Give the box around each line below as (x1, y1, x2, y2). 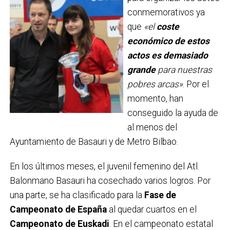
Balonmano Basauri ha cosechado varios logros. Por (9, 175, 210, 186)
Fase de (144, 189, 176, 200)
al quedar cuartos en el (106, 204, 197, 215)
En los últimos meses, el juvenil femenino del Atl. (9, 161, 199, 171)
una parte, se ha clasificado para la (9, 189, 144, 200)
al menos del (127, 122, 177, 132)
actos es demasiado (127, 50, 208, 61)
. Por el (182, 79, 209, 89)
